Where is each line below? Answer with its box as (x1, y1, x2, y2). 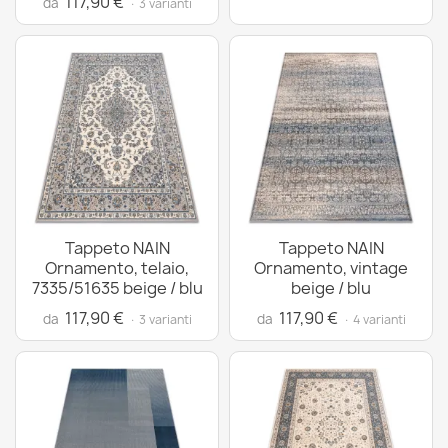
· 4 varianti (342, 311, 406, 328)
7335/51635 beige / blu (31, 277, 203, 299)
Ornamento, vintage (254, 257, 408, 279)
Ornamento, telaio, (45, 257, 189, 279)
